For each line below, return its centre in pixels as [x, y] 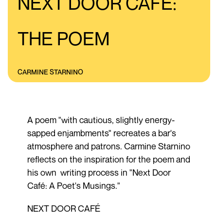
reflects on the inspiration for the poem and [109, 159]
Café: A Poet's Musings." [73, 185]
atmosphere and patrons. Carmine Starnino [109, 146]
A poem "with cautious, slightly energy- [101, 119]
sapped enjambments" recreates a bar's [101, 133]
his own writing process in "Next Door [99, 172]
